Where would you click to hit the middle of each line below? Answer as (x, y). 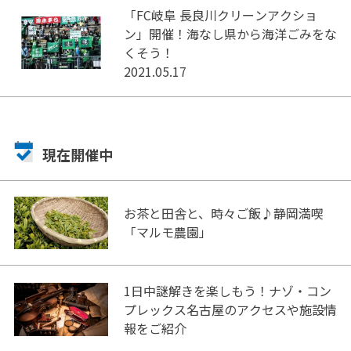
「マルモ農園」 (167, 232)
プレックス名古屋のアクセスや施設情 (230, 310)
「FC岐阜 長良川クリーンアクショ (220, 14)
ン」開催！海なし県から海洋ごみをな (230, 33)
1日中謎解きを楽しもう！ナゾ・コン (227, 291)
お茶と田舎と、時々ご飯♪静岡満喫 (223, 213)
